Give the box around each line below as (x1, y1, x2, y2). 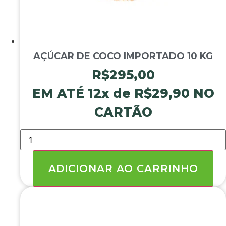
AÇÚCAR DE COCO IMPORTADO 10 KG (33, 50, 213, 62)
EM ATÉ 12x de (32, 86, 134, 101)
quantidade (20, 176, 63, 187)
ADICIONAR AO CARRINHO (48, 162, 198, 175)
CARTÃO (94, 104, 152, 120)
